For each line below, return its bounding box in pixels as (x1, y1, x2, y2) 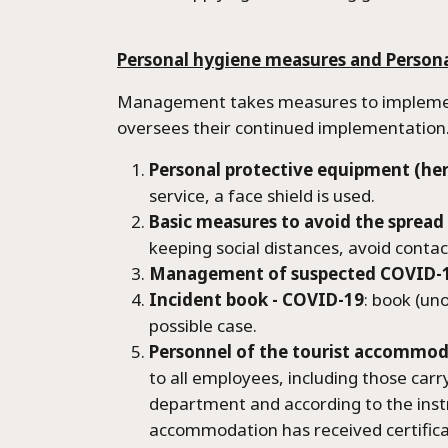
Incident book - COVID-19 (149, 288, 364, 311)
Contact (307, 153, 426, 196)
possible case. (149, 314, 257, 337)
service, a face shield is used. (149, 184, 379, 207)
